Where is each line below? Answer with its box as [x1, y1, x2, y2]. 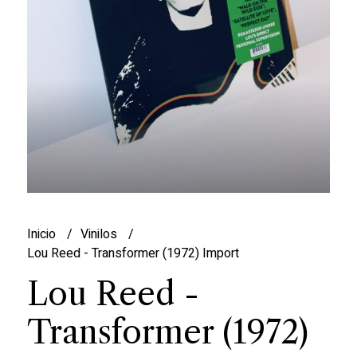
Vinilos [80, 225, 120, 245]
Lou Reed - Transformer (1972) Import [26, 244, 239, 264]
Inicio [26, 225, 59, 245]
